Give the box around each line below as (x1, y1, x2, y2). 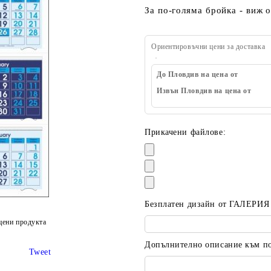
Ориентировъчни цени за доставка (151, 42, 266, 51)
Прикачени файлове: (145, 128, 226, 137)
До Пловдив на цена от (157, 70, 238, 79)
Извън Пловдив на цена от (157, 87, 252, 95)
